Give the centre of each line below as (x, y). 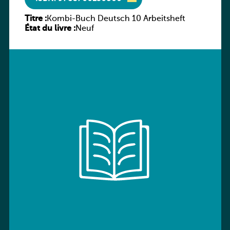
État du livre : (50, 29)
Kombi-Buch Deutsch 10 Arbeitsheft (116, 19)
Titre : (35, 19)
